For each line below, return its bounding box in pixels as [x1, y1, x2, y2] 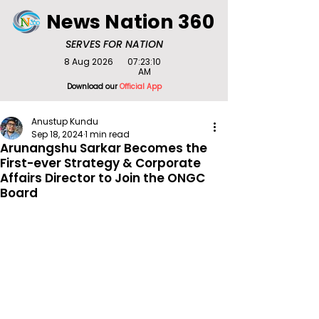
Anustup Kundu [31, 115, 98, 127]
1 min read [85, 128, 130, 140]
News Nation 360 [46, 9, 215, 35]
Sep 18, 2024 [31, 128, 83, 140]
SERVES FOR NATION [65, 37, 163, 51]
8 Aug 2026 [63, 56, 113, 68]
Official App [119, 81, 162, 92]
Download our [66, 81, 120, 92]
